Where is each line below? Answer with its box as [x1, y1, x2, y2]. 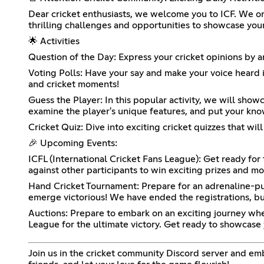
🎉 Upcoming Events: [28, 138, 117, 148]
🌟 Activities [28, 36, 80, 46]
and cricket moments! [28, 79, 119, 89]
